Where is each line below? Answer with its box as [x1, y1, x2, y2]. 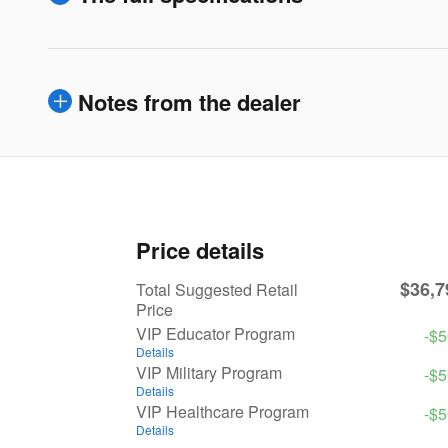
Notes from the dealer [78, 85, 301, 118]
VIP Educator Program [136, 321, 295, 345]
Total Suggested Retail [136, 277, 298, 301]
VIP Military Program [136, 360, 282, 384]
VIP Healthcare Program [136, 399, 309, 423]
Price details [136, 233, 264, 266]
